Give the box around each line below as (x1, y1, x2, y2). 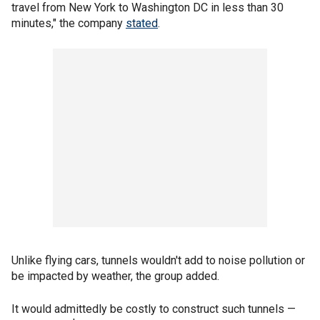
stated (126, 16, 158, 30)
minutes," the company (11, 16, 126, 30)
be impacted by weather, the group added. (11, 269, 219, 283)
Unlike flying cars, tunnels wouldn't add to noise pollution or (11, 254, 305, 267)
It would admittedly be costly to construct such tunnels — (11, 302, 296, 316)
